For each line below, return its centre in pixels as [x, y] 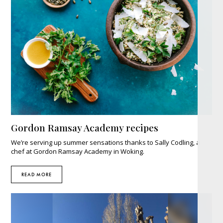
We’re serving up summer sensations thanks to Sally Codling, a [106, 143]
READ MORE [37, 175]
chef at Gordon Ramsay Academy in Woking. [78, 152]
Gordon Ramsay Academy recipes [85, 128]
